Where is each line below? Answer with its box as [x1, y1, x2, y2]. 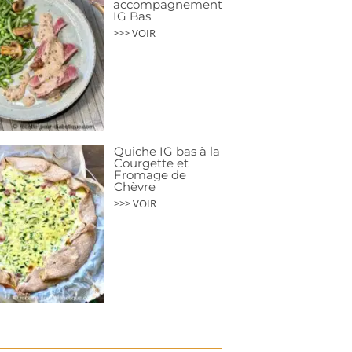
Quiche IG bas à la [114, 144, 220, 159]
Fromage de [114, 167, 186, 183]
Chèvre [114, 179, 156, 195]
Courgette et [114, 156, 189, 171]
